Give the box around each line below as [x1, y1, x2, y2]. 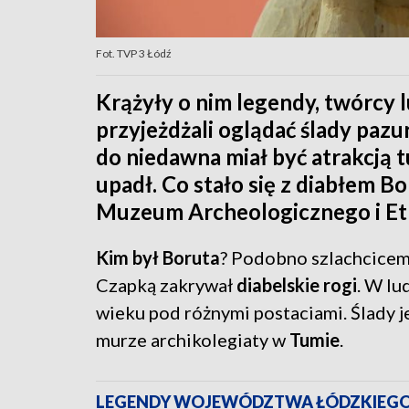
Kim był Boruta [96, 246, 220, 269]
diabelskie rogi [236, 274, 357, 297]
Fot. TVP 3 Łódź [96, 47, 172, 61]
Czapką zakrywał [96, 274, 236, 297]
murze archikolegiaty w [96, 329, 289, 351]
